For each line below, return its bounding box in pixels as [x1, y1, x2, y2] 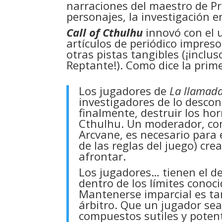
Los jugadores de [79, 83, 170, 99]
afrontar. [79, 149, 126, 164]
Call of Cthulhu [66, 25, 143, 40]
